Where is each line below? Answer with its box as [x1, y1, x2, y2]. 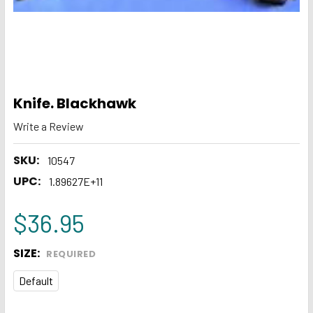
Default [19, 273, 53, 287]
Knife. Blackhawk [13, 94, 136, 113]
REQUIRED [46, 247, 96, 261]
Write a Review [13, 119, 84, 133]
